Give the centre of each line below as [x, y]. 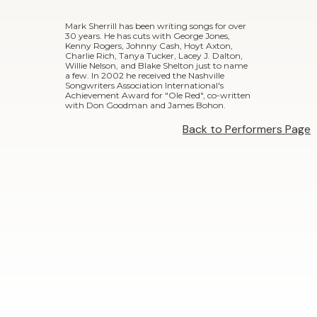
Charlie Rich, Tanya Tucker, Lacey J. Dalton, [154, 56]
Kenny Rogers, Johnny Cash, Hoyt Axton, [149, 46]
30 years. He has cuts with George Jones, [148, 36]
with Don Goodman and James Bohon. [145, 105]
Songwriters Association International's [144, 86]
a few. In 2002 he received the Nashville [145, 76]
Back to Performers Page [247, 129]
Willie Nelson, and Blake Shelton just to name [156, 66]
